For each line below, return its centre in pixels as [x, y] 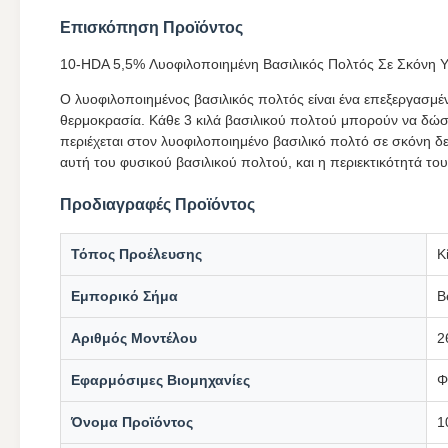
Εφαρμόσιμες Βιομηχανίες [160, 380]
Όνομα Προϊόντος [132, 422]
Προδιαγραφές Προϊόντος [157, 204]
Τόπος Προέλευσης [136, 254]
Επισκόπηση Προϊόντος [151, 27]
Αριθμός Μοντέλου [134, 338]
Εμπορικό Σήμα [124, 296]
